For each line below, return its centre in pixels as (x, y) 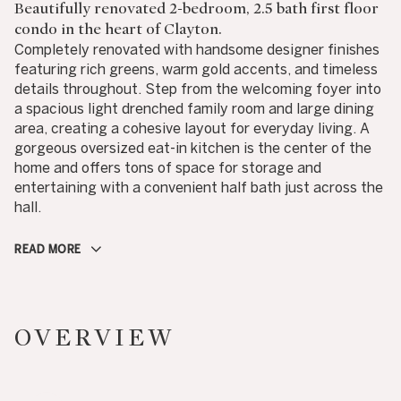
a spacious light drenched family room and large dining (194, 108)
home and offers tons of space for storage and (168, 167)
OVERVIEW (95, 338)
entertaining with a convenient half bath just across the (199, 187)
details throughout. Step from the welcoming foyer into (198, 89)
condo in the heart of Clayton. (118, 29)
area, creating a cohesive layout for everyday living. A (192, 128)
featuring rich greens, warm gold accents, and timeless (196, 69)
